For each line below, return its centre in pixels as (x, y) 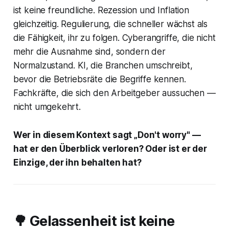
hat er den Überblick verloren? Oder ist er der (110, 149)
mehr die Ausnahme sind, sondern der (89, 52)
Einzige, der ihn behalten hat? (77, 163)
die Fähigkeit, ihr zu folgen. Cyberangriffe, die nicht (114, 38)
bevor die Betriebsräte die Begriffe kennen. (99, 79)
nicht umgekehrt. (47, 107)
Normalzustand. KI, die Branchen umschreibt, (103, 66)
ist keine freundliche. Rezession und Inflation (101, 10)
